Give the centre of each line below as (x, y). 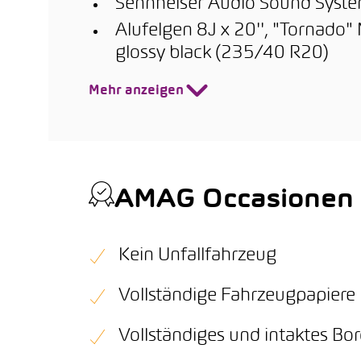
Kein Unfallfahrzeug (197, 256)
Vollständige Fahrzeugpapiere (237, 296)
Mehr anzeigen (136, 91)
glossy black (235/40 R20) (222, 54)
